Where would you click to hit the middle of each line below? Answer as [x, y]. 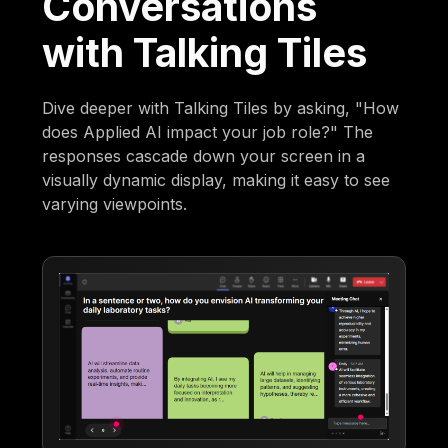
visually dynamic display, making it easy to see [216, 180]
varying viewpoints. [115, 204]
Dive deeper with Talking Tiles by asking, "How [221, 108]
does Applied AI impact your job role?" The [208, 132]
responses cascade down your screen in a [204, 156]
